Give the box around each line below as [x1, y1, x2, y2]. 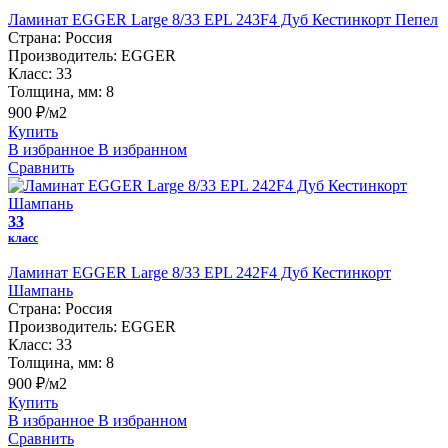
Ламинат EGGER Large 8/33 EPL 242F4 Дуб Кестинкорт [8, 263, 391, 281]
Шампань [8, 281, 73, 299]
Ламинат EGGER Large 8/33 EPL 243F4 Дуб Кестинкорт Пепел [8, 10, 438, 28]
